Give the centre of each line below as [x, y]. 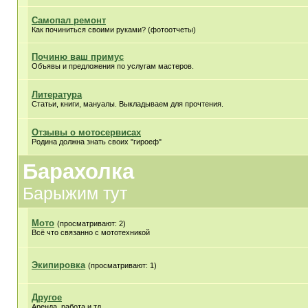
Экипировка [58, 265]
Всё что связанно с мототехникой [91, 232]
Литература [57, 95]
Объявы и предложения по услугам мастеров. [113, 66]
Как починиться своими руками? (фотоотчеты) [114, 30]
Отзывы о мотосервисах [86, 132]
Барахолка [78, 171]
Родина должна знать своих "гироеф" [97, 142]
